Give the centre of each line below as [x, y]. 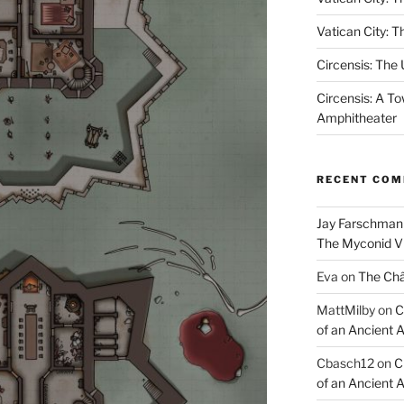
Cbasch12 [345, 363]
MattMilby [345, 310]
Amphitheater [356, 118]
